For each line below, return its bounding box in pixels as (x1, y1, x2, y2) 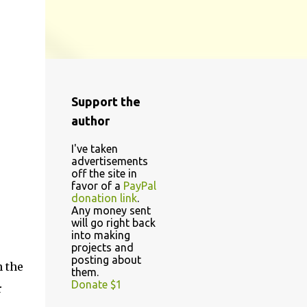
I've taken (71, 143, 118, 155)
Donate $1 (71, 278, 122, 291)
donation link (71, 192, 137, 204)
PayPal (123, 180, 156, 192)
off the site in (71, 167, 137, 180)
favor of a (71, 180, 123, 192)
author (71, 114, 110, 127)
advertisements (71, 155, 148, 167)
